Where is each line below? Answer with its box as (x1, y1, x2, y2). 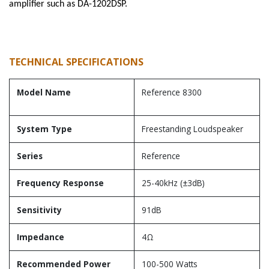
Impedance (17, 231, 64, 243)
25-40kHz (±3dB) (142, 177, 205, 189)
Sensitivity (17, 204, 62, 216)
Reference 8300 (142, 86, 202, 98)
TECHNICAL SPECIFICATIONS (9, 55, 144, 68)
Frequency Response (17, 177, 104, 189)
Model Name (17, 86, 71, 98)
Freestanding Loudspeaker (142, 123, 243, 134)
